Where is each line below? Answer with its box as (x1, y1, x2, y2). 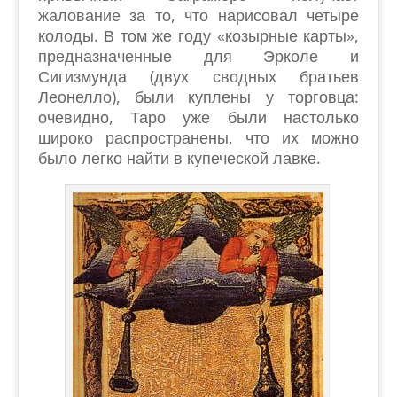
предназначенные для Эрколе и (37, 45, 360, 66)
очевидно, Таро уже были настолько (37, 106, 360, 128)
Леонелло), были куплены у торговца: (37, 86, 360, 107)
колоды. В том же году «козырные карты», (37, 25, 360, 46)
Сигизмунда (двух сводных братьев (37, 66, 360, 87)
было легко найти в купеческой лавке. (37, 147, 321, 168)
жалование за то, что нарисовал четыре (37, 4, 360, 26)
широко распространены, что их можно (37, 127, 360, 148)
